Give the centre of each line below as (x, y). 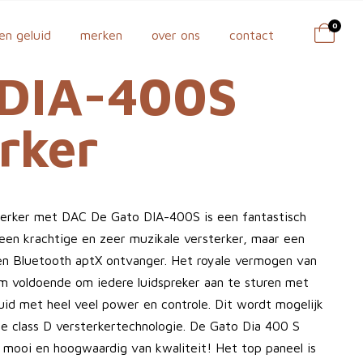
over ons (176, 35)
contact (252, 35)
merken (101, 35)
